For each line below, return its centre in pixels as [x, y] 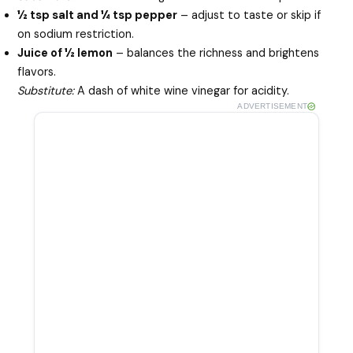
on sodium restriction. [76, 34]
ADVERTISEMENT [272, 106]
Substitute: [46, 91]
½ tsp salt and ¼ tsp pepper [98, 15]
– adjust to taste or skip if [249, 15]
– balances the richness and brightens [216, 53]
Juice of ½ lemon [65, 53]
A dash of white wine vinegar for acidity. [182, 91]
